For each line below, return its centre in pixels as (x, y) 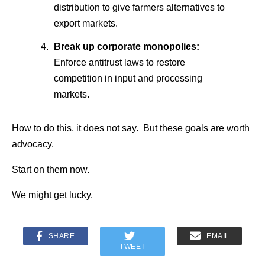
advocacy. (33, 144)
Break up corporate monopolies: (126, 46)
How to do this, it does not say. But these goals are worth (131, 128)
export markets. (85, 23)
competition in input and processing (128, 78)
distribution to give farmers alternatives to (139, 7)
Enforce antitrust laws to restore (119, 62)
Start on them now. (51, 169)
